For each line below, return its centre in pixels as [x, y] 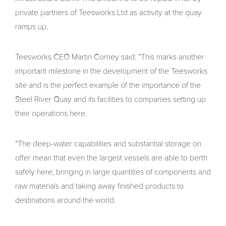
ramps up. [32, 27]
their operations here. [51, 114]
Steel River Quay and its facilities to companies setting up [110, 100]
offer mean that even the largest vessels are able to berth [111, 158]
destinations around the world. [65, 201]
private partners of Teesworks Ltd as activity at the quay [108, 13]
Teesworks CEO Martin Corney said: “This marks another [110, 57]
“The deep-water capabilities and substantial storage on [108, 144]
